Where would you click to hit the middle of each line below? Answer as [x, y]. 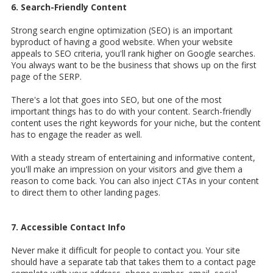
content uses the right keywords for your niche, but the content [136, 123]
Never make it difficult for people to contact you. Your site [126, 250]
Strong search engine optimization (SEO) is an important [122, 30]
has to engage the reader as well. [76, 135]
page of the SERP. [46, 77]
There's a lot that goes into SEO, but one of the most [116, 100]
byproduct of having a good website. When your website [122, 42]
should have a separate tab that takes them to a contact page [133, 262]
